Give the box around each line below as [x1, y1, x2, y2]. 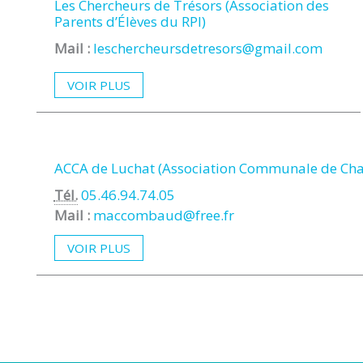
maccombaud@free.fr [92, 205, 234, 224]
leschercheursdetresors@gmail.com [92, 39, 322, 58]
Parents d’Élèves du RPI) [53, 12, 206, 32]
